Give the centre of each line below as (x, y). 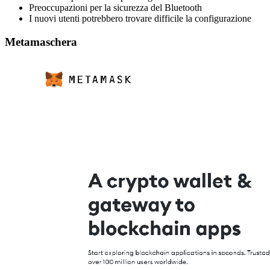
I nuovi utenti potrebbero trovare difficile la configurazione (140, 19)
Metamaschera (41, 42)
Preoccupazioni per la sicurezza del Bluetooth (115, 8)
